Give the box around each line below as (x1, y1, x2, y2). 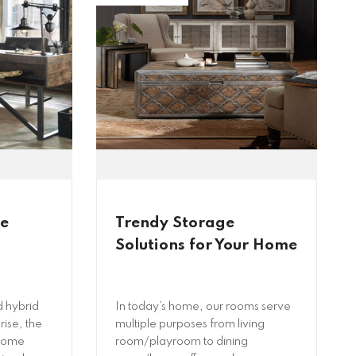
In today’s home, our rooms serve (115, 300, 292, 312)
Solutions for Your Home (115, 237, 298, 253)
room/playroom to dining (115, 335, 249, 347)
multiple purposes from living (115, 318, 265, 330)
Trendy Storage (115, 215, 235, 230)
